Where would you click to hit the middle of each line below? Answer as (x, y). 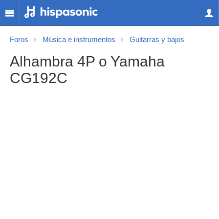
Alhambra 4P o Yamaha (87, 61)
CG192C (39, 78)
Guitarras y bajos (157, 40)
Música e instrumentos (79, 40)
